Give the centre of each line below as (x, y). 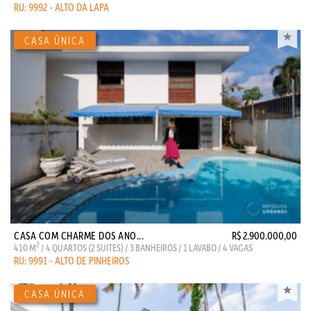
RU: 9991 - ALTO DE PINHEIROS (72, 260)
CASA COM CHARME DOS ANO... (79, 235)
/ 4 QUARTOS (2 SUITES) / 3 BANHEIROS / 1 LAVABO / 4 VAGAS (146, 247)
